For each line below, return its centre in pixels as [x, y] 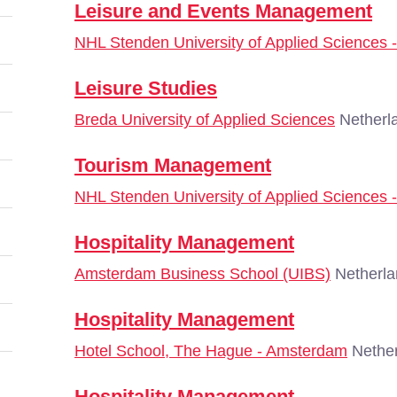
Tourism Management [173, 165]
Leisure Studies [146, 88]
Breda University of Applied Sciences [205, 120]
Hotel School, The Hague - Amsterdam [211, 351]
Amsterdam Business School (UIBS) [202, 274]
